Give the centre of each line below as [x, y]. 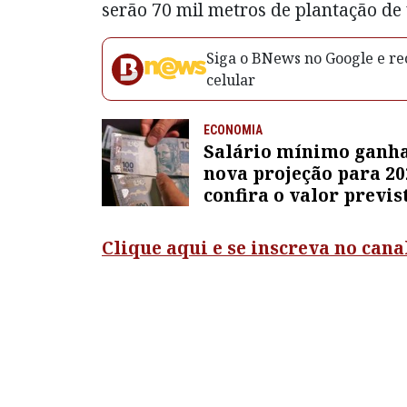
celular [231, 80]
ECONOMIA [233, 130]
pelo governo [263, 217]
